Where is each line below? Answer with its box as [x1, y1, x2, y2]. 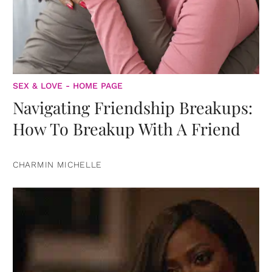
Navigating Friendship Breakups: [13, 96, 253, 118]
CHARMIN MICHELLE [13, 159, 103, 169]
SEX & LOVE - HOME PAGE [13, 80, 123, 90]
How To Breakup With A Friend [13, 117, 240, 140]
